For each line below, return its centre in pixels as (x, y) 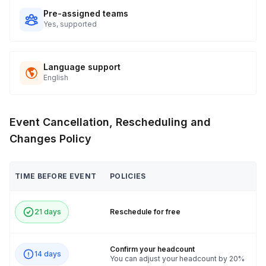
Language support (82, 67)
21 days (48, 212)
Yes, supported (70, 24)
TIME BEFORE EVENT (56, 176)
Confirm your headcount (152, 249)
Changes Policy (50, 139)
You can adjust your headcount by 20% (177, 259)
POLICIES (128, 176)
